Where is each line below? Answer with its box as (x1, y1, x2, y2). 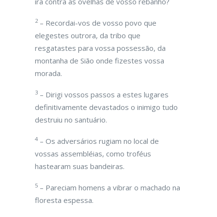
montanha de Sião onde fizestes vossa (35, 56, 164, 65)
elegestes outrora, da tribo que (35, 31, 140, 40)
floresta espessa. (35, 195, 93, 205)
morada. (35, 68, 62, 78)
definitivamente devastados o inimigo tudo (35, 102, 178, 112)
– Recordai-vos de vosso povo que (38, 18, 156, 28)
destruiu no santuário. (35, 115, 107, 124)
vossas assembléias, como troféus (35, 149, 151, 158)
